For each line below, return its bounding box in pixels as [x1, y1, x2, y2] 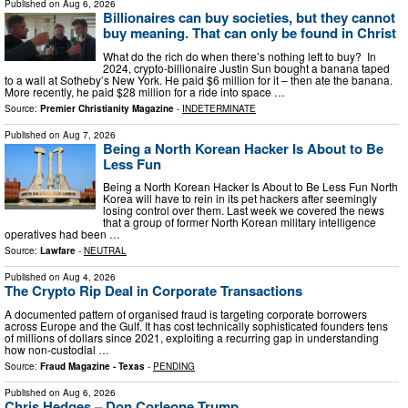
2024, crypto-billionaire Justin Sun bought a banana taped [103, 59, 390, 76]
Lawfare [40, 244, 76, 258]
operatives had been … [5, 226, 120, 242]
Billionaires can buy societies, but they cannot [103, 7, 395, 28]
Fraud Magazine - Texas [40, 359, 145, 372]
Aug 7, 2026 [63, 127, 116, 141]
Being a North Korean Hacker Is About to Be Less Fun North [103, 178, 398, 195]
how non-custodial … [5, 341, 109, 357]
